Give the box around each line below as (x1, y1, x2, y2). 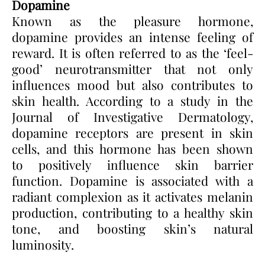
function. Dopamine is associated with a (12, 172, 253, 189)
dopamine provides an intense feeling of (12, 28, 253, 45)
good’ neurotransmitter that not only (12, 60, 253, 77)
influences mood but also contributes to (12, 76, 253, 93)
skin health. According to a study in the (12, 92, 253, 109)
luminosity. (12, 235, 74, 253)
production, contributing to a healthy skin (12, 203, 253, 221)
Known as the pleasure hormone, (12, 12, 253, 29)
